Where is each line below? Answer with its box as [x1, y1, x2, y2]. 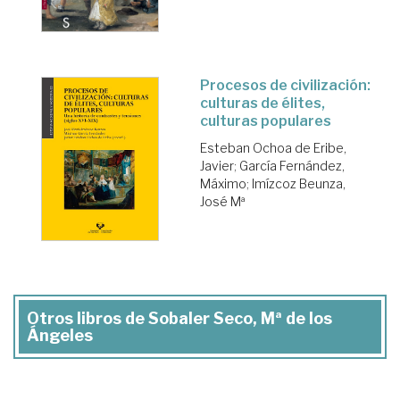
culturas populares [200, 112, 331, 129]
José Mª [200, 193, 246, 209]
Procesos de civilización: [200, 76, 371, 94]
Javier [200, 157, 234, 173]
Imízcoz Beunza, [252, 175, 346, 191]
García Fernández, [239, 157, 345, 173]
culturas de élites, [200, 94, 325, 112]
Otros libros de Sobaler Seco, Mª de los [27, 309, 332, 329]
